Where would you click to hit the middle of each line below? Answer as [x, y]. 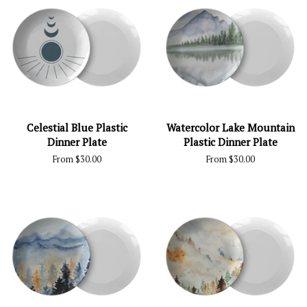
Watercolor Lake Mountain [230, 127]
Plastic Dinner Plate [230, 142]
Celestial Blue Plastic [77, 127]
